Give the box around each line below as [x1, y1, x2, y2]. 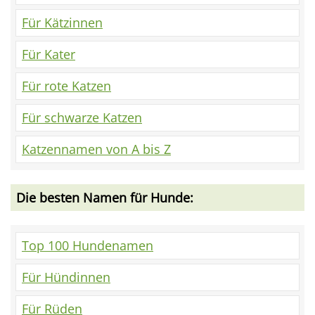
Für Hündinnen [22, 269, 110, 286]
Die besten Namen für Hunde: [16, 189, 193, 207]
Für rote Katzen [22, 77, 111, 95]
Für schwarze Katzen [22, 109, 142, 127]
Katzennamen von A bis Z [22, 141, 171, 158]
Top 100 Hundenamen [22, 237, 153, 255]
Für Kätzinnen [22, 14, 103, 32]
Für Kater [22, 46, 75, 63]
